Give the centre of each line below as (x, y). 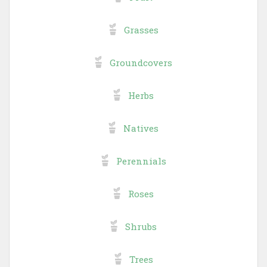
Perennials (141, 161)
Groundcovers (141, 62)
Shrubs (141, 226)
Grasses (141, 30)
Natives (141, 128)
